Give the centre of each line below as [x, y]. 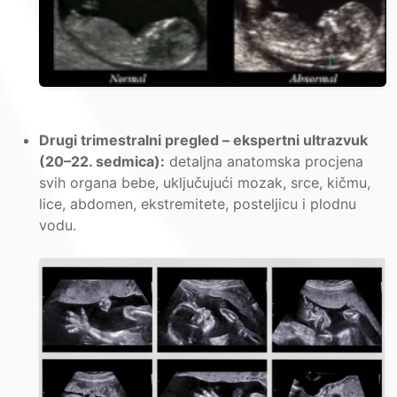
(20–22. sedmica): [102, 161]
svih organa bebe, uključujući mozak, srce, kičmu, [205, 182]
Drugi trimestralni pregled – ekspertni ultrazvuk [203, 140]
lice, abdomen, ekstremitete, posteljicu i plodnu [198, 203]
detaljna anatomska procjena [264, 161]
